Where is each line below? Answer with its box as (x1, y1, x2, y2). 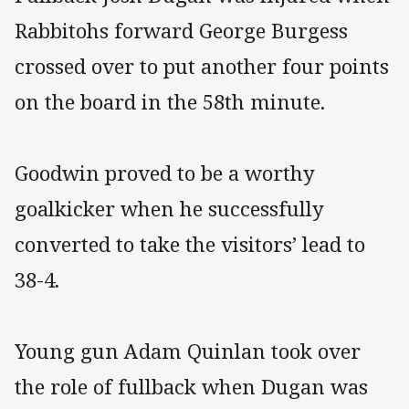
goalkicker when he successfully (15, 194, 324, 223)
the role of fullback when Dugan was (15, 372, 368, 401)
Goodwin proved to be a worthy (15, 158, 315, 187)
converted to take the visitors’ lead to (15, 229, 365, 258)
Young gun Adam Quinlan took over (15, 336, 361, 365)
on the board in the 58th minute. (15, 87, 325, 116)
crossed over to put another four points (15, 51, 389, 80)
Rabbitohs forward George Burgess (15, 16, 348, 45)
